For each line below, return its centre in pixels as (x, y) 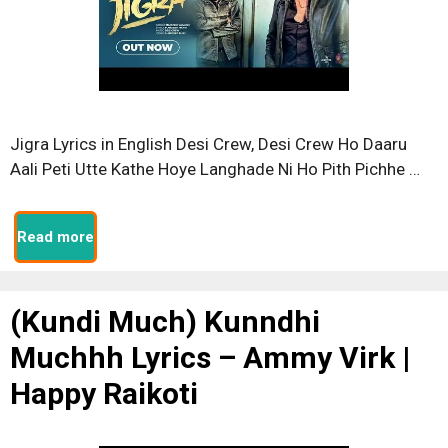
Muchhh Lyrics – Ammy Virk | (210, 357)
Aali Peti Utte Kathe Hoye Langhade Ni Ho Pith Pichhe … (215, 168)
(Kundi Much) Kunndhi (165, 321)
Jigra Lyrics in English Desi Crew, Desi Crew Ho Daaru (208, 143)
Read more (55, 237)
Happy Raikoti (104, 393)
